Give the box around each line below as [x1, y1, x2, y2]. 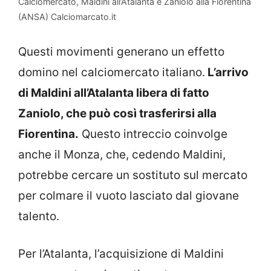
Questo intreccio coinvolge [79, 126, 227, 141]
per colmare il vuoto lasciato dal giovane [18, 188, 239, 203]
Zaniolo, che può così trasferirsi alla [18, 106, 217, 120]
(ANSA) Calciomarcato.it [18, 11, 116, 22]
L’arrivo [205, 65, 249, 79]
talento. [18, 209, 59, 223]
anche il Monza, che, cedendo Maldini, [18, 147, 226, 162]
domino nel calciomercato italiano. [18, 65, 205, 79]
